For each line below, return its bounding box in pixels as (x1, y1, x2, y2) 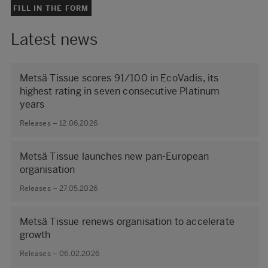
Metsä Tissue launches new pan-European (19, 151, 209, 163)
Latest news (10, 30, 98, 50)
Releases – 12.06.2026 (19, 118, 98, 127)
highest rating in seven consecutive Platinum (19, 86, 220, 98)
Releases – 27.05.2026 (19, 184, 98, 193)
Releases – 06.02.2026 (19, 249, 99, 258)
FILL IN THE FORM (13, 4, 89, 13)
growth (19, 229, 51, 241)
